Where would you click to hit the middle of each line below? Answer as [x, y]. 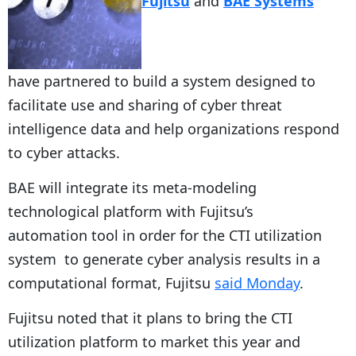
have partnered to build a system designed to [162, 81]
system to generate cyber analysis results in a [164, 259]
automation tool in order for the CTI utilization [165, 235]
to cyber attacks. [64, 152]
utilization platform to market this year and [154, 341]
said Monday [257, 282]
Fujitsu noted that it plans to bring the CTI [150, 317]
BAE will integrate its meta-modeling [132, 187]
